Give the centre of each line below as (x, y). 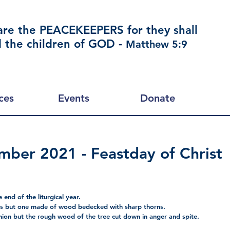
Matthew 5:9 (157, 44)
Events (74, 98)
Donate (157, 98)
